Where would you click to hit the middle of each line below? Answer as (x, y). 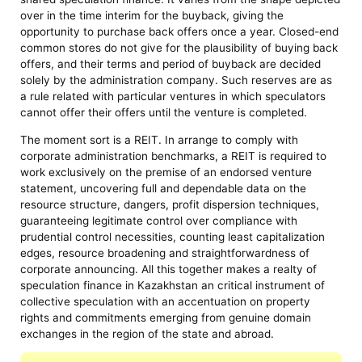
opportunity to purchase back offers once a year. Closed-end (180, 31)
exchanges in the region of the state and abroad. (147, 333)
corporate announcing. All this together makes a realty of (169, 269)
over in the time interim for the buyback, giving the (152, 15)
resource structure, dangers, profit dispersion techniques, (170, 204)
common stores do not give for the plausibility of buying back (179, 47)
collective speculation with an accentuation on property (166, 301)
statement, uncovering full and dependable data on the (164, 188)
